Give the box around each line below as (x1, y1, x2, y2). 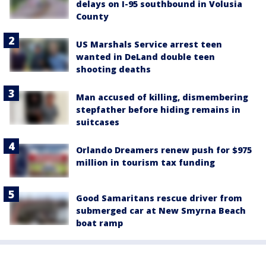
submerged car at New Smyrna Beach (76, 204, 246, 216)
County (76, 11, 109, 23)
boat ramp (76, 217, 123, 229)
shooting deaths (76, 64, 151, 75)
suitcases (76, 116, 119, 128)
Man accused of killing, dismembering (76, 91, 248, 103)
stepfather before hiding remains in (76, 104, 240, 116)
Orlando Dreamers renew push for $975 (76, 144, 252, 156)
